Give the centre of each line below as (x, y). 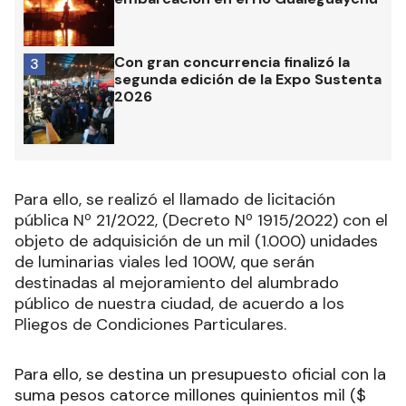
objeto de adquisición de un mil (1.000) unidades (196, 242)
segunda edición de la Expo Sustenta (248, 80)
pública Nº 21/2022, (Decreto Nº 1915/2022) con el (201, 221)
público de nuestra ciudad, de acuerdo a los (179, 304)
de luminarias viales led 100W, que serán (164, 262)
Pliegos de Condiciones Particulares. (150, 325)
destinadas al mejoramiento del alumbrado (177, 283)
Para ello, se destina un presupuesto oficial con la (200, 375)
